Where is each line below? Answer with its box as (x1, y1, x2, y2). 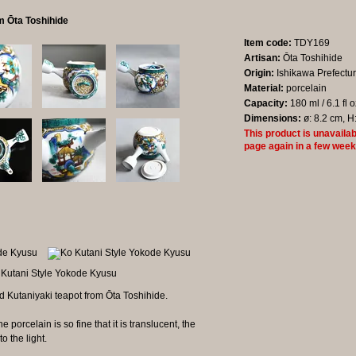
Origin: (244, 68, 274, 79)
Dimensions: (244, 113, 301, 125)
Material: (244, 83, 284, 95)
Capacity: (244, 98, 288, 110)
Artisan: (244, 52, 281, 64)
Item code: (244, 37, 292, 49)
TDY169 (292, 37, 330, 49)
